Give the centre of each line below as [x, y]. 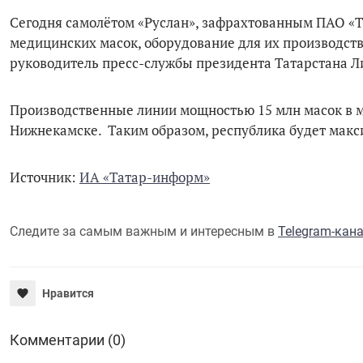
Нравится [68, 293]
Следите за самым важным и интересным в [144, 231]
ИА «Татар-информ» [145, 177]
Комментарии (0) [68, 340]
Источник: [45, 177]
